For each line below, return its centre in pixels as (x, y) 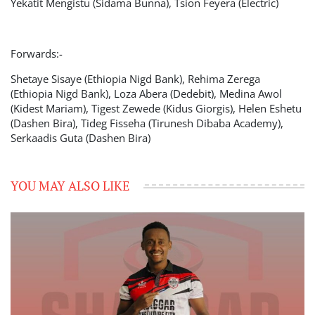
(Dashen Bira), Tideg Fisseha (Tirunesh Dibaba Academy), (147, 123)
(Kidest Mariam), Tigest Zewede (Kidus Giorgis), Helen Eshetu (156, 108)
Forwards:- (37, 53)
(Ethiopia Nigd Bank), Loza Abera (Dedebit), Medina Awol (146, 94)
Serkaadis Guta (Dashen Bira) (81, 138)
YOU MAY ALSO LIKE (70, 185)
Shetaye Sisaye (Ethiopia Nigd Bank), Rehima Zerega (135, 79)
